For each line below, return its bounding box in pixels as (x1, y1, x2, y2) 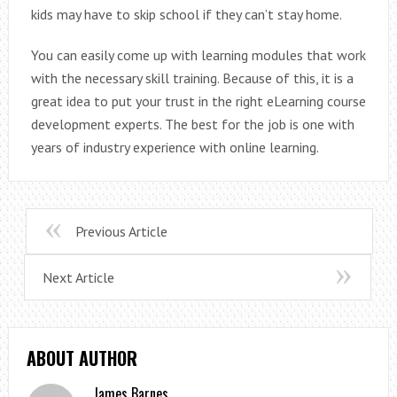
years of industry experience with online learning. (30, 138, 319, 157)
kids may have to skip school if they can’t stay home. (30, 5, 342, 24)
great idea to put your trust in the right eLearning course (30, 92, 366, 111)
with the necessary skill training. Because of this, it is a (30, 69, 354, 88)
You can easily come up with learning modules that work (30, 46, 366, 65)
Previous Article (74, 222, 167, 241)
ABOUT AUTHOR (26, 345, 137, 372)
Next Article (42, 269, 114, 287)
